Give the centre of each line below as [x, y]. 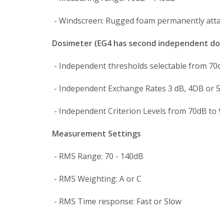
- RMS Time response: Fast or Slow [116, 201]
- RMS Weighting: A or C [96, 179]
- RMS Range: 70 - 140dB [97, 156]
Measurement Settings [96, 134]
